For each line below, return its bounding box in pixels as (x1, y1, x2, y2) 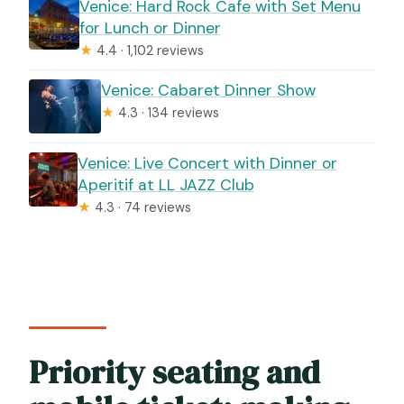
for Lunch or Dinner (78, 17, 221, 38)
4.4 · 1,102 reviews (92, 41, 204, 59)
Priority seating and (29, 349, 321, 394)
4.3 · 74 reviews (91, 198, 192, 216)
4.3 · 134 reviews (115, 104, 220, 121)
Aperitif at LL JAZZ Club (78, 174, 255, 195)
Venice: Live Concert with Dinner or (78, 152, 338, 173)
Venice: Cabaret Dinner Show (101, 79, 317, 100)
